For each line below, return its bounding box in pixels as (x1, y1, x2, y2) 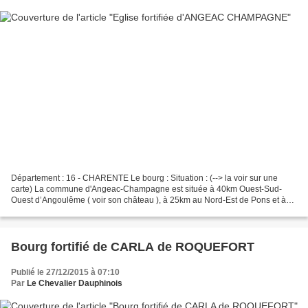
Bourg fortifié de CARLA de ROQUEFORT (11, 240, 254, 254)
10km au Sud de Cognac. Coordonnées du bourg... (11, 206, 201, 217)
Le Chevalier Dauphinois (27, 278, 122, 289)
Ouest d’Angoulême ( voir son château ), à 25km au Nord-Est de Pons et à (11, 195, 286, 206)
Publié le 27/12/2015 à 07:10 (11, 267, 120, 278)
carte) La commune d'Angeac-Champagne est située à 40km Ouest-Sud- (11, 184, 282, 195)
